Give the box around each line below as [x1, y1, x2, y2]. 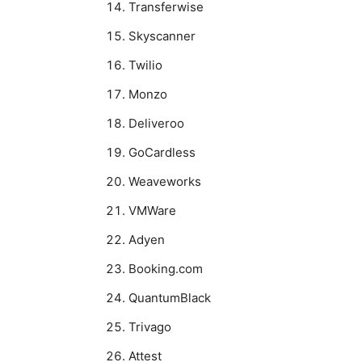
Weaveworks [128, 173, 201, 189]
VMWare [128, 202, 176, 218]
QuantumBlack [128, 289, 211, 305]
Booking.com [128, 260, 203, 276]
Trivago [128, 318, 171, 335]
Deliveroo [128, 115, 184, 131]
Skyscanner [128, 27, 196, 44]
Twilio [128, 57, 162, 73]
